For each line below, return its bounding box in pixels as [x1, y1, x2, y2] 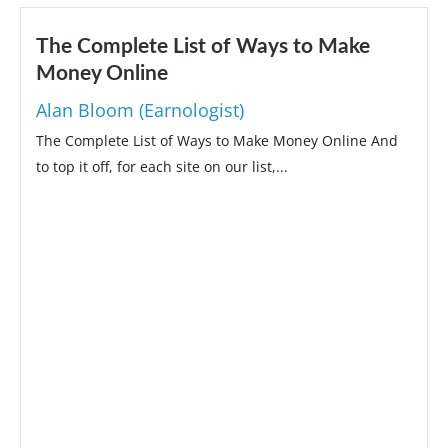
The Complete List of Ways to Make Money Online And [36, 130, 398, 150]
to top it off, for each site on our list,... [36, 156, 288, 176]
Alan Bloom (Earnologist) [36, 97, 244, 122]
